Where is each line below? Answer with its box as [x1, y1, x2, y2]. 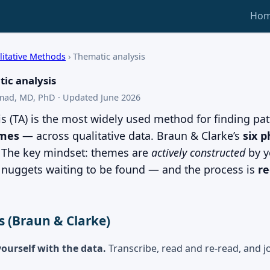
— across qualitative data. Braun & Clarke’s [19, 128, 243, 143]
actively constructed [151, 145, 245, 160]
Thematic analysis [73, 50, 145, 62]
